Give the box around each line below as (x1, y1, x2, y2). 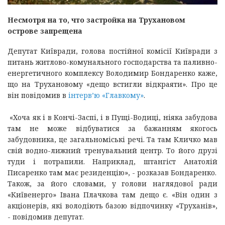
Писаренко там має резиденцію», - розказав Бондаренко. (8, 167, 216, 177)
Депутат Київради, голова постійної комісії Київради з (8, 46, 217, 56)
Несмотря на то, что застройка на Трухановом (8, 15, 185, 25)
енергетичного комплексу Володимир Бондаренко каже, (8, 68, 217, 78)
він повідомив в (8, 90, 66, 100)
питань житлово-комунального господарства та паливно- (8, 57, 217, 67)
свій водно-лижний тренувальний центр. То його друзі (8, 145, 217, 155)
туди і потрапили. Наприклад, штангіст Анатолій (8, 156, 217, 166)
